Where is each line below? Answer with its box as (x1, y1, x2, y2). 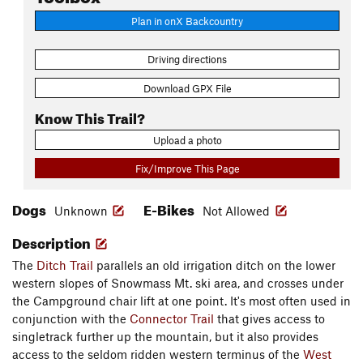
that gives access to (214, 311, 325, 327)
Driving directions (147, 53, 227, 66)
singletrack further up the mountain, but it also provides (12, 329, 318, 344)
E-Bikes (143, 197, 197, 220)
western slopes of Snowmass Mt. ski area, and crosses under (12, 275, 344, 291)
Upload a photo (152, 133, 222, 147)
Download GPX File (143, 81, 232, 95)
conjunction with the (12, 311, 130, 327)
